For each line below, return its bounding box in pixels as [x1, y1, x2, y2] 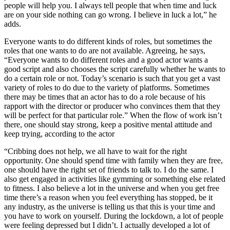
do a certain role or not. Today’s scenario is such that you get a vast [4, 73, 220, 83]
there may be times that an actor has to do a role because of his [4, 92, 205, 101]
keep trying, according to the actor [4, 129, 114, 138]
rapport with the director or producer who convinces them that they [4, 101, 220, 110]
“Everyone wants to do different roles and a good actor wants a [4, 55, 208, 64]
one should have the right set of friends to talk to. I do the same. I [4, 165, 214, 174]
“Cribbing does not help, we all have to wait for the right [4, 146, 187, 156]
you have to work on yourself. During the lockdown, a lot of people [4, 211, 223, 220]
